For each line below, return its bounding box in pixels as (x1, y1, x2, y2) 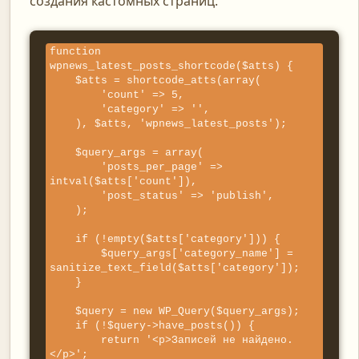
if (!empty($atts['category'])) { (50, 233, 76, 245)
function (50, 46, 108, 58)
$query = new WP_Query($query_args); (50, 305, 76, 317)
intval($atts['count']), (50, 175, 198, 188)
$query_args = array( (50, 147, 76, 159)
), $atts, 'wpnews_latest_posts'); (50, 118, 76, 130)
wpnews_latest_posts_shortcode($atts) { (50, 60, 294, 72)
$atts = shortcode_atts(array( (50, 75, 76, 87)
